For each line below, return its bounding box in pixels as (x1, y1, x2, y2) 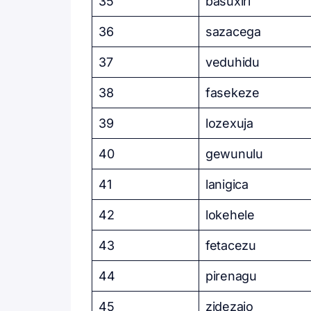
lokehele (205, 208, 255, 222)
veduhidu (205, 55, 260, 69)
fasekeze (205, 85, 260, 100)
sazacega (205, 24, 261, 39)
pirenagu (205, 269, 257, 283)
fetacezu (205, 238, 256, 253)
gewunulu (205, 146, 263, 161)
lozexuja (205, 116, 253, 131)
